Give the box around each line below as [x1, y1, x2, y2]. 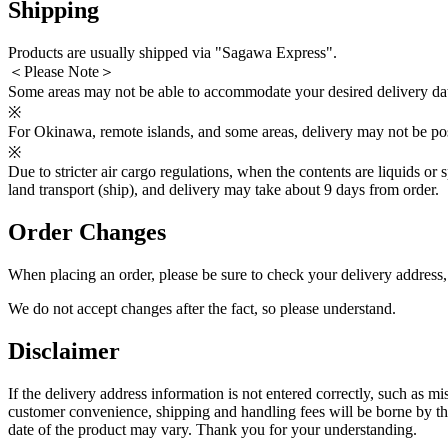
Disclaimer [8, 337, 120, 364]
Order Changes [8, 218, 166, 245]
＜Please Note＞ [8, 62, 115, 80]
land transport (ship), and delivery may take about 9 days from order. [8, 180, 439, 198]
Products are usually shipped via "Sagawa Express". [8, 43, 337, 61]
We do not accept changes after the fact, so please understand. [8, 299, 396, 317]
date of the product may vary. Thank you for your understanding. [8, 420, 417, 438]
